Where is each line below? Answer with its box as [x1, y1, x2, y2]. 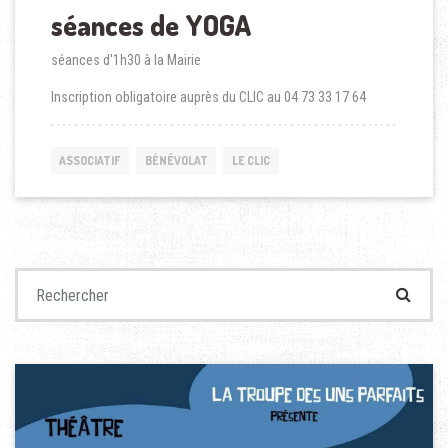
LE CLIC [231, 153, 270, 169]
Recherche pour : [14, 269, 121, 289]
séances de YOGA [50, 7, 251, 44]
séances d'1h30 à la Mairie [50, 52, 201, 69]
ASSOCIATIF [59, 153, 121, 169]
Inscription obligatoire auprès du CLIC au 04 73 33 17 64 [50, 89, 366, 106]
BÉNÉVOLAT [144, 153, 208, 169]
